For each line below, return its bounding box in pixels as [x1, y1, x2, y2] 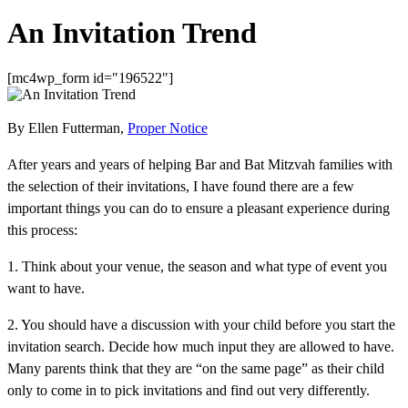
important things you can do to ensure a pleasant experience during [7, 199, 390, 216]
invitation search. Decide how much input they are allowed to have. [7, 338, 394, 354]
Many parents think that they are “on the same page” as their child [7, 360, 384, 376]
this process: [7, 221, 77, 238]
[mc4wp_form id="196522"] [7, 69, 173, 86]
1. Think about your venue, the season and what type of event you [7, 258, 387, 274]
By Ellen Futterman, [7, 119, 127, 136]
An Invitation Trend [7, 16, 257, 50]
